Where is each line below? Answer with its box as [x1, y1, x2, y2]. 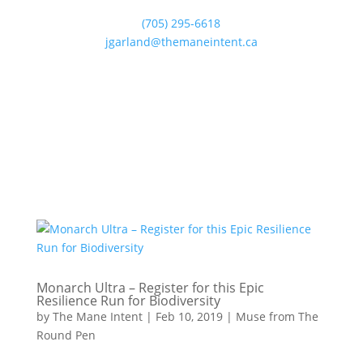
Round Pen [36, 327, 96, 343]
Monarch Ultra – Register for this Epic [36, 279, 264, 297]
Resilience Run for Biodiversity [36, 292, 220, 310]
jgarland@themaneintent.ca [105, 34, 258, 49]
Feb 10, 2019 [155, 309, 223, 324]
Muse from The [235, 309, 318, 324]
